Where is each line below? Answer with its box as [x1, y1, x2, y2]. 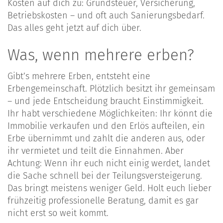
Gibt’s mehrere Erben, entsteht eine [7, 70, 150, 82]
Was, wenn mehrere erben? [7, 46, 194, 65]
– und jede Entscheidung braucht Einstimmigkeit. [7, 95, 204, 107]
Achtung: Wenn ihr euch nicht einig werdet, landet [7, 157, 210, 169]
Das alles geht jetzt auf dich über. [7, 22, 141, 34]
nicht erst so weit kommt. [7, 207, 109, 219]
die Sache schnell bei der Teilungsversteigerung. [7, 170, 202, 181]
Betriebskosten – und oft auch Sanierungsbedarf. [7, 10, 205, 21]
